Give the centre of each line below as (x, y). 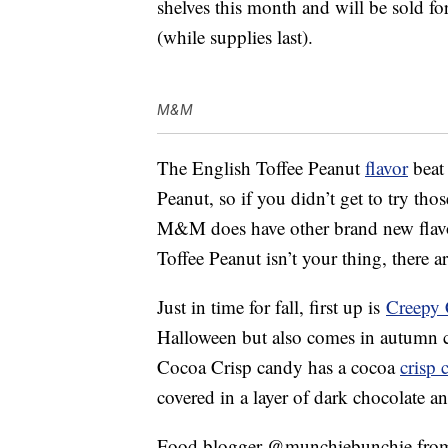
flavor (386, 168)
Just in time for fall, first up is (271, 307)
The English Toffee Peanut (261, 168)
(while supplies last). (235, 37)
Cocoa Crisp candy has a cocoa (278, 367)
